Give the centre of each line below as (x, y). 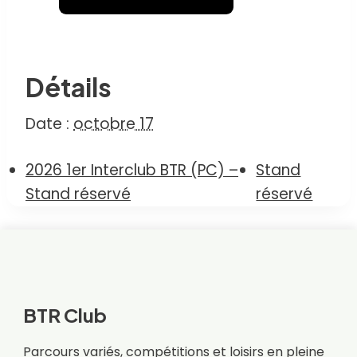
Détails (69, 87)
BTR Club (65, 314)
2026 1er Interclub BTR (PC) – (132, 170)
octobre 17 (114, 124)
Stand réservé (78, 194)
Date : (47, 124)
